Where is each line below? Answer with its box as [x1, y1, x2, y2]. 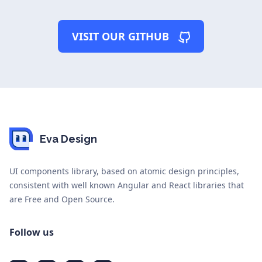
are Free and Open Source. [9, 194, 115, 205]
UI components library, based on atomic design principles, [9, 166, 239, 177]
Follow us [9, 226, 54, 239]
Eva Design [40, 132, 97, 145]
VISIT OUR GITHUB [72, 29, 169, 44]
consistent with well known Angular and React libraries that [9, 180, 244, 191]
